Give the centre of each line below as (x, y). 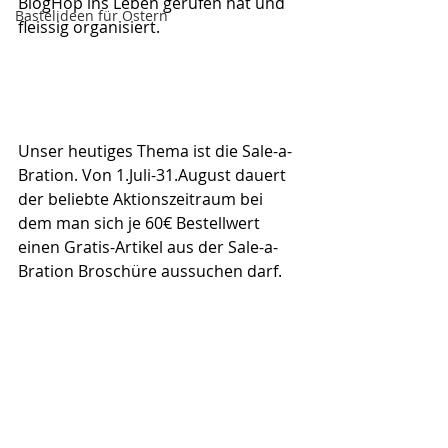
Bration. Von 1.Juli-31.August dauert (154, 175)
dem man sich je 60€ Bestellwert (141, 223)
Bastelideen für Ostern (91, 15)
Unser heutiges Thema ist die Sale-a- (155, 151)
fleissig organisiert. (89, 27)
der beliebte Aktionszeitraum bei (142, 199)
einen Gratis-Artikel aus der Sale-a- (148, 247)
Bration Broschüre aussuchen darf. (150, 271)
